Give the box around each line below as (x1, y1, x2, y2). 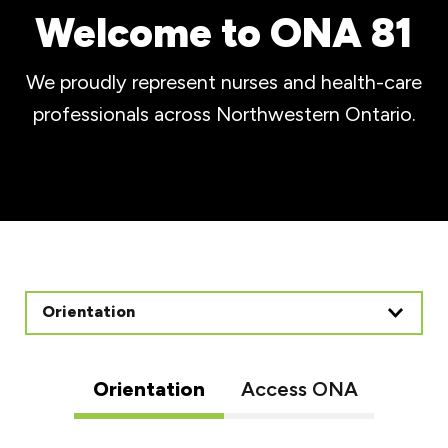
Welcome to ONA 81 (35, 8, 413, 57)
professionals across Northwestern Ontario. (32, 101, 416, 126)
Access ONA (240, 377, 358, 402)
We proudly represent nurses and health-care (26, 69, 422, 94)
